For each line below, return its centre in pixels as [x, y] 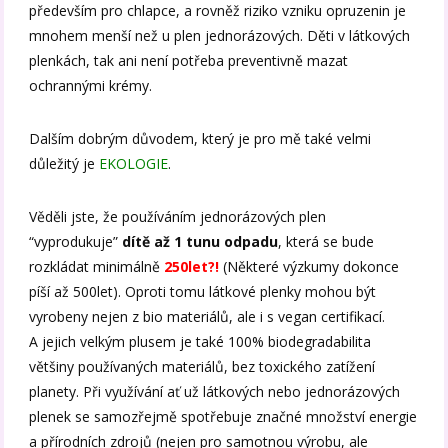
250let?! [192, 266]
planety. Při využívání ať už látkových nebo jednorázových [215, 391]
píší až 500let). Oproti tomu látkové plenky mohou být [203, 291]
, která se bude [326, 241]
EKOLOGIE [134, 163]
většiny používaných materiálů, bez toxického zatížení [202, 366]
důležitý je [64, 163]
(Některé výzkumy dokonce [311, 266]
